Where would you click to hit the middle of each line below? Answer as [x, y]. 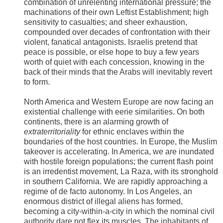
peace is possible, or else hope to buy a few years [111, 52]
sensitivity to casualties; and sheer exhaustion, [106, 22]
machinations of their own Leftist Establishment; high [116, 12]
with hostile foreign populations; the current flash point [118, 162]
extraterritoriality [52, 132]
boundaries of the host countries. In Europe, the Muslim [120, 142]
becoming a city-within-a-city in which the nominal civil [119, 212]
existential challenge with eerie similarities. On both [114, 112]
